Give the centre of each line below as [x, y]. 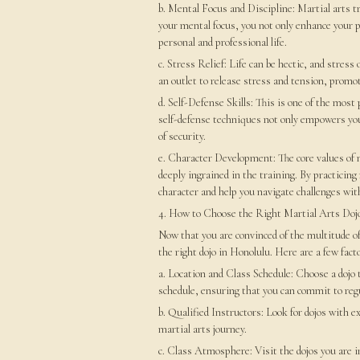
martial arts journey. [202, 329]
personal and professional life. [223, 42]
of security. [182, 136]
